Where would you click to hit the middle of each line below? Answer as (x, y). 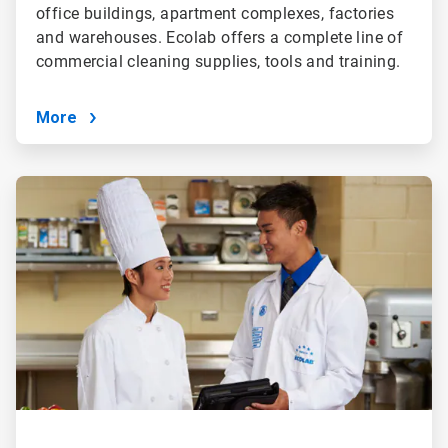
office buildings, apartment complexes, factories (215, 13)
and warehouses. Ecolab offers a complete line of (219, 37)
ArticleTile (44, 183)
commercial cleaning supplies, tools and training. (218, 61)
